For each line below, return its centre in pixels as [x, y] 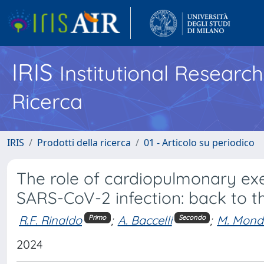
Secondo [192, 218]
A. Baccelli [145, 220]
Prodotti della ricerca [84, 143]
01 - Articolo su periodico [199, 143]
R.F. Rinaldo [50, 220]
